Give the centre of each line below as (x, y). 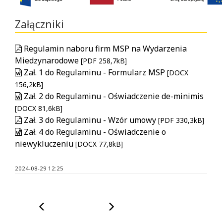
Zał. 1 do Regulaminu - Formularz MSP (94, 72)
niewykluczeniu (45, 143)
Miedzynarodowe (48, 60)
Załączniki (39, 24)
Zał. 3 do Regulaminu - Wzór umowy (90, 120)
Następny (132, 206)
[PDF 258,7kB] (104, 60)
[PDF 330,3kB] (181, 120)
